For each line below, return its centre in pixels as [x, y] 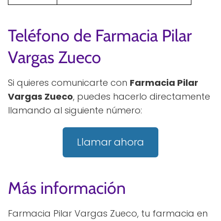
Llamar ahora [110, 142]
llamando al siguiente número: [75, 110]
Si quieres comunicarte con [69, 82]
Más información [67, 188]
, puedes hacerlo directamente [142, 96]
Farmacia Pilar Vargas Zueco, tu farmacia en [108, 213]
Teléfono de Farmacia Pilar [100, 35]
